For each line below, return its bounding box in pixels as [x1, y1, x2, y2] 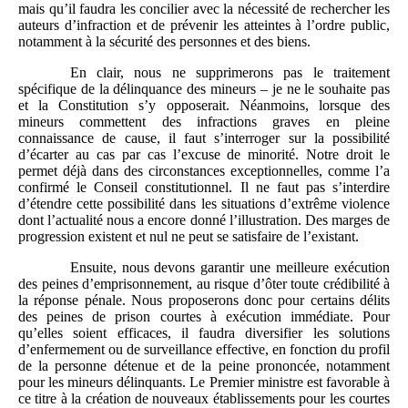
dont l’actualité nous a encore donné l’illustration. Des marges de [18, 211, 390, 228]
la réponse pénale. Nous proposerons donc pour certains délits [18, 291, 390, 308]
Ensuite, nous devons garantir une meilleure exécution [69, 259, 390, 275]
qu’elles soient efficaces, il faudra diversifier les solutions [18, 324, 390, 341]
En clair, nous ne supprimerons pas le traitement [69, 64, 390, 80]
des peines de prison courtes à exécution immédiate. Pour [18, 308, 390, 324]
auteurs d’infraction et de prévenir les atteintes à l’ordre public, [18, 16, 390, 33]
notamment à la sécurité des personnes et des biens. [18, 33, 311, 49]
